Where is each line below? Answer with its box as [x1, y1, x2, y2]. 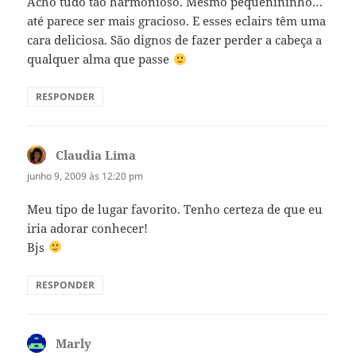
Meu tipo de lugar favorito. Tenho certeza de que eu [27, 200, 323, 217]
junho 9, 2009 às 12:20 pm [27, 169, 144, 184]
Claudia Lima [56, 147, 137, 164]
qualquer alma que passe [27, 51, 173, 68]
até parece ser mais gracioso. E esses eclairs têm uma [27, 13, 327, 29]
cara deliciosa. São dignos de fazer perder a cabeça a [27, 32, 323, 48]
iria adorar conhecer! [27, 219, 149, 236]
